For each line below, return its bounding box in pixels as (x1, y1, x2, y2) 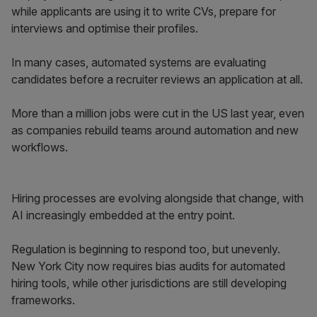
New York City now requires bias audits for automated (11, 259, 285, 273)
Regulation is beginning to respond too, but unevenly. (11, 242, 280, 256)
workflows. (11, 140, 68, 154)
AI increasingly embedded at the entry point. (11, 208, 235, 222)
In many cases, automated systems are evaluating (11, 55, 266, 69)
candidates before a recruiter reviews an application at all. (11, 72, 303, 86)
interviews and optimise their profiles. (11, 21, 198, 35)
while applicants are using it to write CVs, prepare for (11, 4, 276, 18)
